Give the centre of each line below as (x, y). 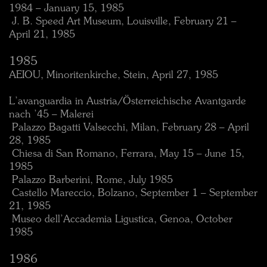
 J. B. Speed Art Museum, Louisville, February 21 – (123, 22)
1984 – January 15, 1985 (66, 9)
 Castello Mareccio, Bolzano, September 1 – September (133, 193)
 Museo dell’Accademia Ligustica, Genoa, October (121, 220)
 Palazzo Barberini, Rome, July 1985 (91, 180)
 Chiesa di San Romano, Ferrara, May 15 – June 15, (127, 154)
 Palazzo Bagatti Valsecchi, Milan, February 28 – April (129, 128)
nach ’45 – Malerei (51, 115)
